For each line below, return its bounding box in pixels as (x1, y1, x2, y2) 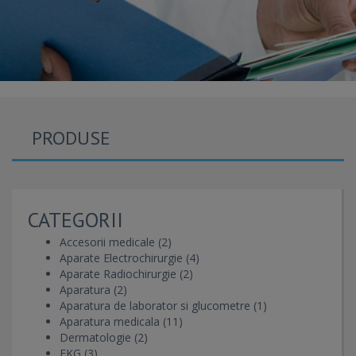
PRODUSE (32, 126, 110, 150)
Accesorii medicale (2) (60, 234, 172, 250)
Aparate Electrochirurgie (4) (60, 250, 199, 265)
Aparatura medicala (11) (60, 314, 183, 329)
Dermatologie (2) (60, 330, 148, 345)
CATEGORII (28, 207, 123, 233)
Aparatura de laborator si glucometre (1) (60, 298, 267, 313)
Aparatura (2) (60, 282, 127, 297)
